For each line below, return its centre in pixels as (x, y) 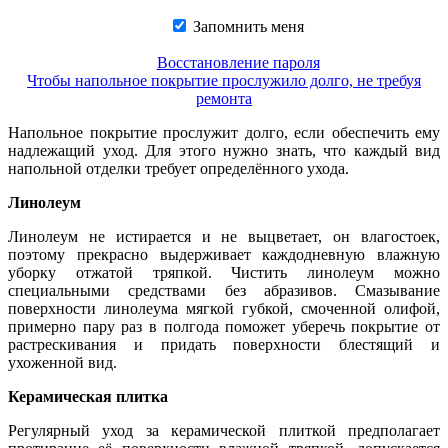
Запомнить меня (246, 26)
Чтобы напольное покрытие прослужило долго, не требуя (224, 80)
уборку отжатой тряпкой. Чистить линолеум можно (224, 272)
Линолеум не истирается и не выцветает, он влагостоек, (224, 236)
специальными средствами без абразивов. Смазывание (224, 290)
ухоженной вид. (62, 362)
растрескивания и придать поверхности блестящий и (224, 344)
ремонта (224, 98)
